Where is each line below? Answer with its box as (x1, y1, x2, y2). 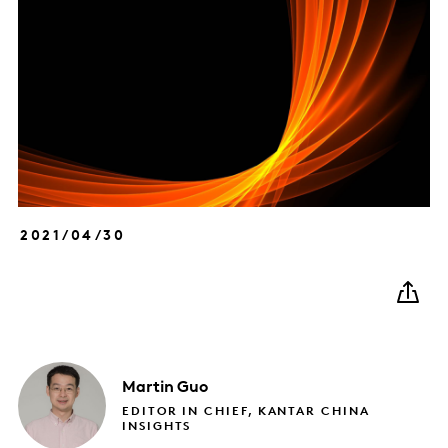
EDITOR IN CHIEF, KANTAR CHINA (122, 406, 370, 419)
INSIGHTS (122, 421, 192, 434)
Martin (122, 380, 174, 397)
